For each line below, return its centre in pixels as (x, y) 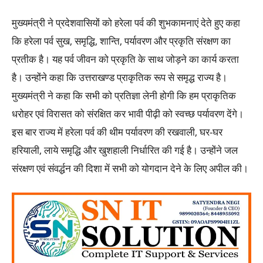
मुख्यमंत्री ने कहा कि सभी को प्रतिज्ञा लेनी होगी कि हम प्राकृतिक (124, 96)
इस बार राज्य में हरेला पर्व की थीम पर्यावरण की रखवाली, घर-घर (117, 132)
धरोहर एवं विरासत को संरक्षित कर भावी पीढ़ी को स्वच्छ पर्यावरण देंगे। (128, 114)
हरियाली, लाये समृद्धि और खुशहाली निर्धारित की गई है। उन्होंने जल (125, 150)
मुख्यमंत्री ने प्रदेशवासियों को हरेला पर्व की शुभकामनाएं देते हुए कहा (126, 23)
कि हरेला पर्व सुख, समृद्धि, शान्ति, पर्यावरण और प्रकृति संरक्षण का (121, 41)
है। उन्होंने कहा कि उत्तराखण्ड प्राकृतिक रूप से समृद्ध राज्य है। (119, 77)
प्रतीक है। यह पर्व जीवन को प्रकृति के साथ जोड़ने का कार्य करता (125, 59)
